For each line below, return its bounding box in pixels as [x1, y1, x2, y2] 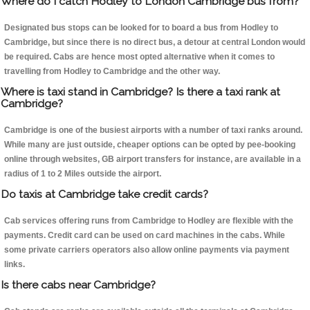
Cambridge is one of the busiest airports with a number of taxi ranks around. [4, 125, 302, 136]
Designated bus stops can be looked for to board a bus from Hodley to [4, 23, 278, 33]
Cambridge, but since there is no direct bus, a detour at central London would [4, 37, 305, 48]
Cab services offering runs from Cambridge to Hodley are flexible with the [4, 216, 293, 226]
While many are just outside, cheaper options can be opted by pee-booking [4, 140, 295, 150]
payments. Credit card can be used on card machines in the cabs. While [4, 230, 285, 241]
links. [4, 259, 25, 270]
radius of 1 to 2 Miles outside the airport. [4, 169, 161, 179]
